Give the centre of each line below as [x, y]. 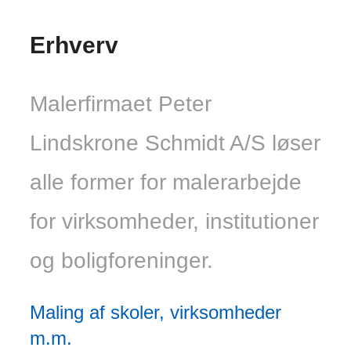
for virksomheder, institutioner [174, 222]
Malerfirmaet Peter [121, 104]
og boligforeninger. [121, 261]
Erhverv [74, 45]
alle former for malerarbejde [166, 183]
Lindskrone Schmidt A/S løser [175, 143]
